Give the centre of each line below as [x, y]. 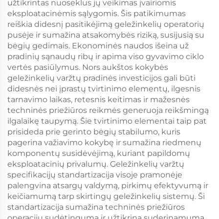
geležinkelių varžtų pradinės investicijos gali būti [101, 78]
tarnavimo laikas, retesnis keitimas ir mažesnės [99, 99]
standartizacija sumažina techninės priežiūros [96, 207]
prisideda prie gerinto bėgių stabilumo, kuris [94, 132]
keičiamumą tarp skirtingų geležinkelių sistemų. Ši [106, 196]
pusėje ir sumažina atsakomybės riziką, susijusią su [106, 35]
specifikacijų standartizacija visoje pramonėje [95, 175]
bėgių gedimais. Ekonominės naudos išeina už [98, 46]
